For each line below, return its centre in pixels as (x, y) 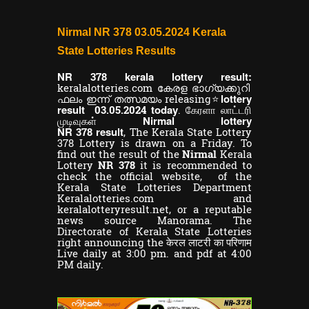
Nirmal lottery (197, 120)
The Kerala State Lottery (191, 131)
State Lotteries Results (117, 50)
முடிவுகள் (100, 120)
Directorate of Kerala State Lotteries (154, 231)
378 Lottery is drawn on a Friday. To (154, 142)
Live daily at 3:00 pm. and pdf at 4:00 (154, 253)
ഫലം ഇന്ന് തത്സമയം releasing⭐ (139, 98)
